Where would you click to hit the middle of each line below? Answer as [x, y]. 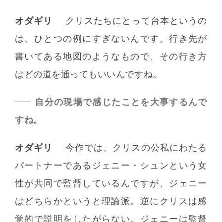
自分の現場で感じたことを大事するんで [121, 102]
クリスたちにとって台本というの [136, 21]
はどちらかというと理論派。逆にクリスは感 [111, 201]
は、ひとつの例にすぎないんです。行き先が [111, 39]
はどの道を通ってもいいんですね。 [88, 74]
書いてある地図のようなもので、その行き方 [111, 56]
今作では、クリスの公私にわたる [136, 148]
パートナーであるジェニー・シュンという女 [111, 166]
